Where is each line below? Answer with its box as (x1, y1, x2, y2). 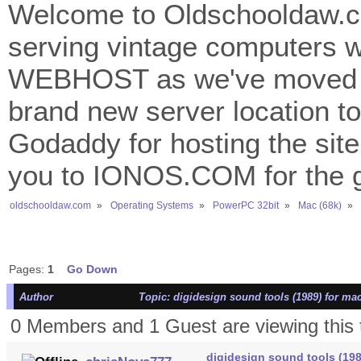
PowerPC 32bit (212, 199, 279, 211)
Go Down (66, 263, 118, 276)
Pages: (8, 263, 48, 276)
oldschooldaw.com (10, 199, 91, 211)
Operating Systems (110, 199, 193, 211)
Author (19, 291, 53, 304)
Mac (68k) (297, 199, 342, 211)
